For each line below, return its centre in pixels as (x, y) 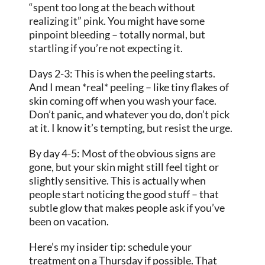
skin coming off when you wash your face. (123, 101)
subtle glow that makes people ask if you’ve (127, 208)
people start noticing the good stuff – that (124, 194)
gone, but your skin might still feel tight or (124, 167)
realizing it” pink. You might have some (117, 21)
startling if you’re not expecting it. (106, 48)
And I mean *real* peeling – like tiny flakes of (129, 87)
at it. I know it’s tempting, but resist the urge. (131, 128)
